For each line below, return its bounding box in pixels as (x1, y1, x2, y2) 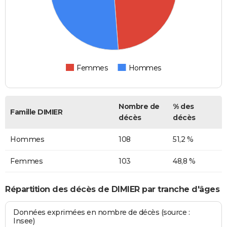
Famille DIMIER (10, 107, 62, 117)
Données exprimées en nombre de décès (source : (13, 208, 190, 217)
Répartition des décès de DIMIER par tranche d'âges (5, 184, 219, 194)
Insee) (13, 216, 35, 226)
